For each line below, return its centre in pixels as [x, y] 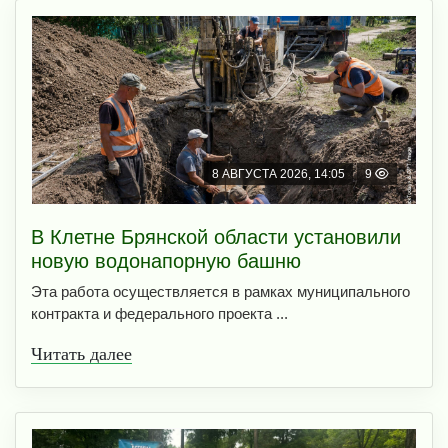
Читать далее [81, 354]
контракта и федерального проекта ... [159, 314]
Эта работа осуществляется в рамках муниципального [220, 292]
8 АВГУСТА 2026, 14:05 [278, 174]
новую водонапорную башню [166, 261]
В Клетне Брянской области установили [216, 237]
